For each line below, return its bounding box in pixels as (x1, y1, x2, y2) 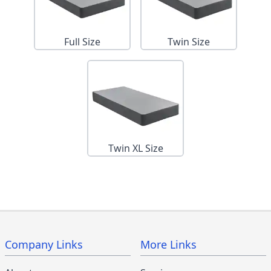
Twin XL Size (108, 141, 163, 155)
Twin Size (168, 34, 210, 48)
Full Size (64, 34, 100, 48)
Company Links (5, 237, 83, 252)
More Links (140, 237, 197, 252)
